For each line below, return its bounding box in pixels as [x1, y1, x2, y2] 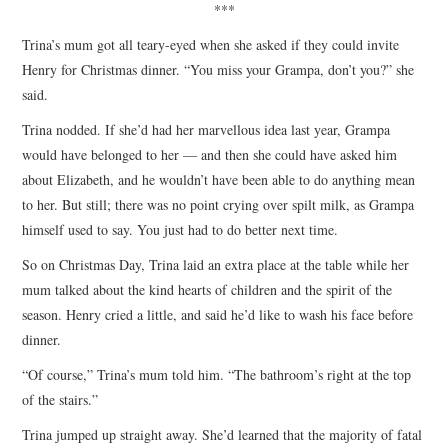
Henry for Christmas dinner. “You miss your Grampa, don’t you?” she [22, 59, 415, 79]
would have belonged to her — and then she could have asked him [22, 144, 398, 164]
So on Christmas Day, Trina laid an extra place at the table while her [22, 254, 410, 274]
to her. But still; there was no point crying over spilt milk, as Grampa [22, 194, 415, 214]
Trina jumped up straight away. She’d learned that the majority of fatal [22, 424, 423, 444]
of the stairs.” [22, 389, 99, 409]
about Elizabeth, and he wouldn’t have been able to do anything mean [22, 169, 416, 189]
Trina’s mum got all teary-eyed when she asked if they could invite [22, 34, 400, 54]
